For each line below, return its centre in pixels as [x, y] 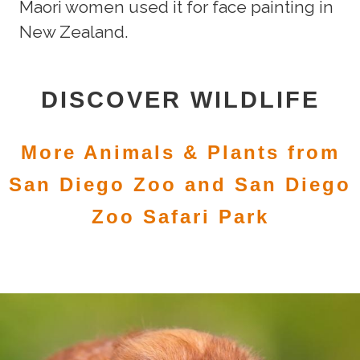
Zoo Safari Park [180, 217]
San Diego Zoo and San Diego [180, 185]
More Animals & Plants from [180, 153]
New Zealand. [74, 32]
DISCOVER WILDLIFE [180, 100]
